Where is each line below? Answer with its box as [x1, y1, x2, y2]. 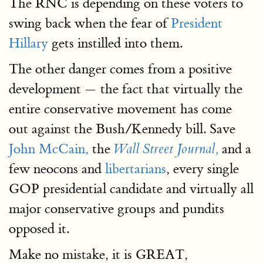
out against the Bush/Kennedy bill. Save [9, 120, 235, 137]
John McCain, [9, 140, 89, 157]
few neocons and [9, 160, 105, 177]
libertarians [105, 160, 166, 177]
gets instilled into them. [48, 35, 183, 52]
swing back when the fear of [9, 15, 171, 32]
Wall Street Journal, [114, 141, 218, 157]
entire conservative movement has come [9, 100, 232, 117]
